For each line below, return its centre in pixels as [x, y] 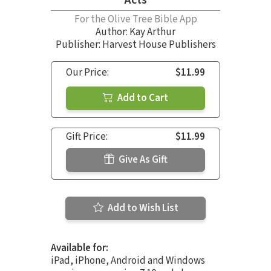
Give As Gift [142, 159]
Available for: [80, 248]
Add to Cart [142, 98]
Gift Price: [87, 136]
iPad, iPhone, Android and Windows [128, 260]
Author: [113, 32]
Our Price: [87, 72]
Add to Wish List [142, 208]
